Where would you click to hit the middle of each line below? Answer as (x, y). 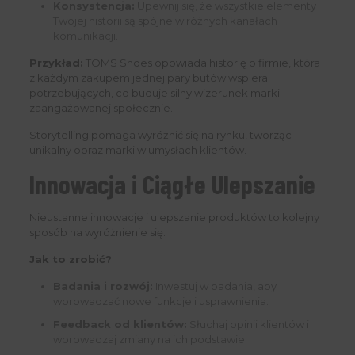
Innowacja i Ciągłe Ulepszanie (172, 184)
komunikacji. (85, 36)
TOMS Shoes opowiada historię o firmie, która (201, 63)
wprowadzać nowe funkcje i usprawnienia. (160, 302)
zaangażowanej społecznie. (101, 108)
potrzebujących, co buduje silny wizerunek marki (154, 93)
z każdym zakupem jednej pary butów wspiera (148, 78)
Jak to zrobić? (70, 260)
